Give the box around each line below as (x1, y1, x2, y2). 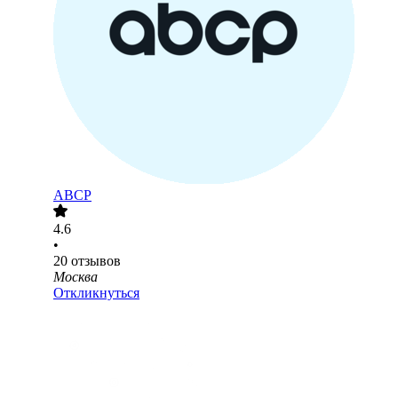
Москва (53, 269, 98, 285)
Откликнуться (53, 285, 139, 301)
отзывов (71, 253, 121, 269)
